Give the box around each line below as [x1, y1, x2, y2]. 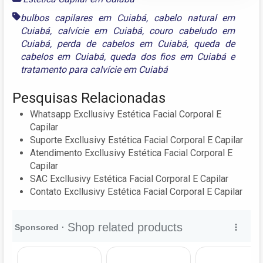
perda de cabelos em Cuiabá [57, 38, 187, 49]
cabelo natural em [153, 12, 235, 23]
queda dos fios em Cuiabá [110, 50, 226, 62]
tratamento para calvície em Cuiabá [21, 63, 168, 75]
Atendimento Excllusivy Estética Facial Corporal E [30, 147, 232, 159]
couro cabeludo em [149, 25, 235, 36]
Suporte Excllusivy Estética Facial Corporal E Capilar [30, 134, 243, 146]
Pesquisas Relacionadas [12, 89, 166, 106]
